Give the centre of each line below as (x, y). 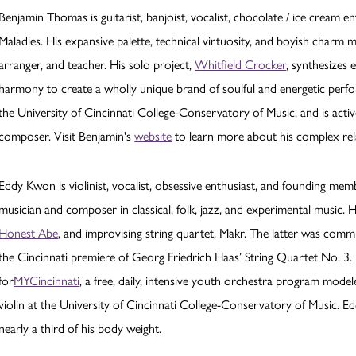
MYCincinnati (47, 281)
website (153, 136)
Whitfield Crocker (241, 64)
